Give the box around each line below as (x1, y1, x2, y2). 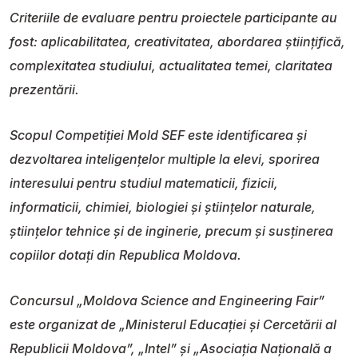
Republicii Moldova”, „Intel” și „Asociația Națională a (10, 340, 332, 356)
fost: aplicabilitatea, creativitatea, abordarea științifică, (10, 33, 345, 50)
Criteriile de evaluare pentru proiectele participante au (10, 9, 337, 26)
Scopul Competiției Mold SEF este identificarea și (10, 126, 307, 143)
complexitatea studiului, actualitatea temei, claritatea (10, 57, 332, 74)
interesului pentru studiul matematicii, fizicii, (10, 174, 278, 191)
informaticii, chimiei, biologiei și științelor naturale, (10, 198, 316, 215)
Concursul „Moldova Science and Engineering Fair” (10, 292, 324, 308)
